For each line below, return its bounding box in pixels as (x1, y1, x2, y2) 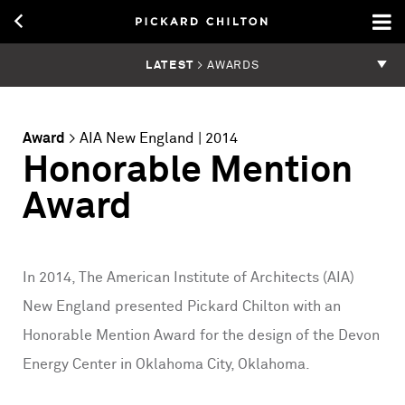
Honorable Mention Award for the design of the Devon (23, 328, 380, 344)
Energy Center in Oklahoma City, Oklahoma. (23, 357, 310, 372)
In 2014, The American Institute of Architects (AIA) (23, 270, 354, 286)
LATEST (146, 59, 194, 71)
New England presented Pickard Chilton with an (23, 299, 341, 315)
